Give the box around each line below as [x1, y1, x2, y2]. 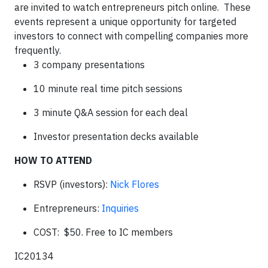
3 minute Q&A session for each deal [33, 106, 188, 118]
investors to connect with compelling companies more [14, 30, 248, 42]
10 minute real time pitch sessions [33, 83, 182, 95]
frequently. [14, 44, 61, 56]
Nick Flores [110, 178, 159, 190]
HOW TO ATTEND [14, 154, 92, 166]
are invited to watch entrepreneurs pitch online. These [14, 1, 251, 13]
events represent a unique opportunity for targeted [14, 16, 236, 28]
